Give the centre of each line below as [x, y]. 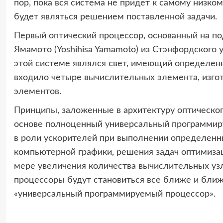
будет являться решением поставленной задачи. [115, 17]
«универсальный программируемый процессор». [114, 194]
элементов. [37, 91]
